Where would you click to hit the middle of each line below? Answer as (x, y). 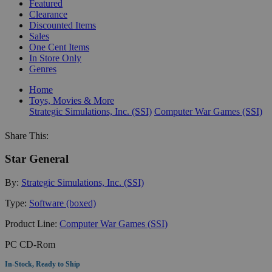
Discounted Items (63, 25)
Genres (43, 69)
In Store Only (55, 58)
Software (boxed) (63, 203)
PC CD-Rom (30, 244)
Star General (37, 159)
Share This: (27, 135)
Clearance (48, 14)
